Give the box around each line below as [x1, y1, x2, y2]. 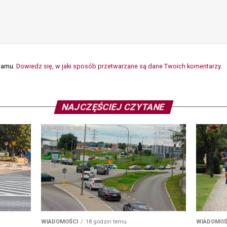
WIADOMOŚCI [41, 218, 78, 225]
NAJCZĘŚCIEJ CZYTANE [61, 101, 166, 112]
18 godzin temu [85, 218, 127, 225]
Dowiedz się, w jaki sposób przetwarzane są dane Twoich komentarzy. [16, 62, 222, 70]
